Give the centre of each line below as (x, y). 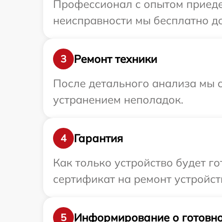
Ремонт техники (115, 59)
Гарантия (98, 138)
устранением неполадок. (118, 100)
